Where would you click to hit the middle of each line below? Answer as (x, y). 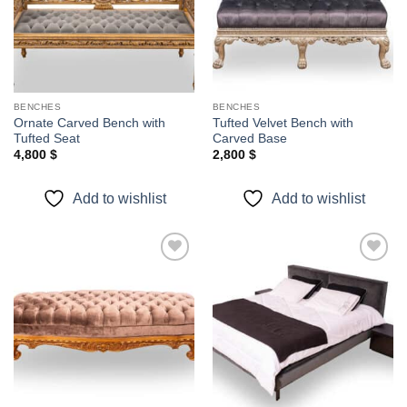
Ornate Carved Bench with (89, 123)
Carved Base (249, 138)
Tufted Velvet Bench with (283, 123)
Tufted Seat (46, 138)
